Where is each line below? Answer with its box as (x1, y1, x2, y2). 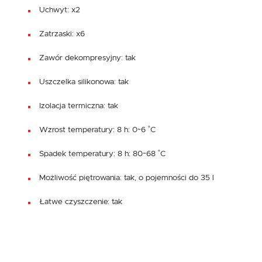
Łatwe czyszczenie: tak (39, 197, 122, 206)
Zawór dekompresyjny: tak (39, 53, 136, 62)
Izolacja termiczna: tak (39, 101, 118, 110)
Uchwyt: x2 (39, 5, 80, 14)
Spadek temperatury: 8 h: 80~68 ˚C (39, 149, 166, 158)
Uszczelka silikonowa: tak (39, 77, 129, 86)
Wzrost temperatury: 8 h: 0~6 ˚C (39, 125, 156, 134)
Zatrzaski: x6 (39, 29, 85, 38)
